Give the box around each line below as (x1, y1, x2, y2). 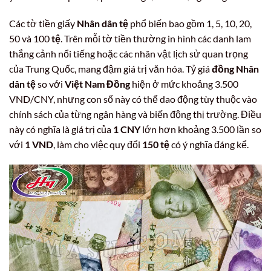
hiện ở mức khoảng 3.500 (130, 78, 238, 90)
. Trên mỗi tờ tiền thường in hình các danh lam (60, 33, 251, 45)
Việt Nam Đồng (65, 78, 130, 90)
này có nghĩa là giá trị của (9, 123, 113, 135)
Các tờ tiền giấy (9, 18, 77, 30)
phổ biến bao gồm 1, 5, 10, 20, (128, 18, 252, 30)
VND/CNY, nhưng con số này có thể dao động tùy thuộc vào (9, 93, 257, 105)
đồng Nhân (212, 63, 259, 75)
